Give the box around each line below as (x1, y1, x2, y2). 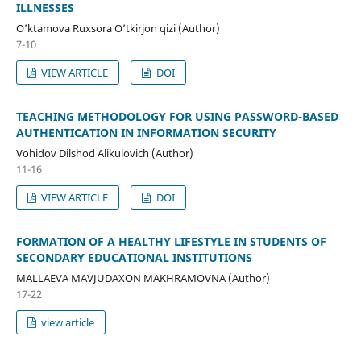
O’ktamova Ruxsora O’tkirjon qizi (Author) (15, 20, 220, 35)
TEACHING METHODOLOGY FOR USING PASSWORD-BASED (15, 108, 338, 124)
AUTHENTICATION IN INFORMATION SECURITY (15, 124, 276, 140)
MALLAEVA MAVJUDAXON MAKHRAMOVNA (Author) (15, 270, 270, 285)
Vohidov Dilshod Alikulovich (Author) (15, 145, 193, 160)
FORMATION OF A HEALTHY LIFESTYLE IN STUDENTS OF (15, 233, 326, 249)
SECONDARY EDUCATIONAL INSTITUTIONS (15, 249, 252, 265)
